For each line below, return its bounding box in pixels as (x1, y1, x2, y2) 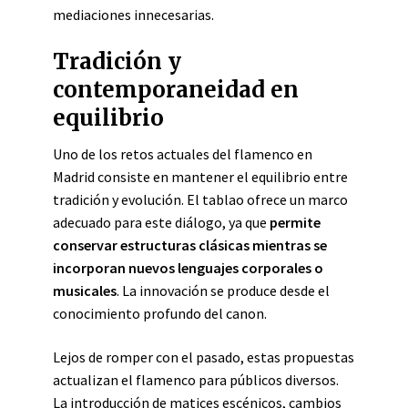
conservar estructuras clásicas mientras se (53, 236, 327, 254)
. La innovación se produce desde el (117, 281, 330, 300)
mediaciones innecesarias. (53, 5, 214, 24)
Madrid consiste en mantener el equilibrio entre (53, 168, 348, 186)
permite (270, 213, 321, 231)
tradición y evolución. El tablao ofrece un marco (53, 190, 348, 209)
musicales (53, 281, 117, 300)
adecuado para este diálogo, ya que (53, 213, 270, 231)
